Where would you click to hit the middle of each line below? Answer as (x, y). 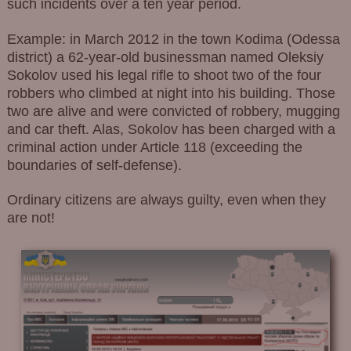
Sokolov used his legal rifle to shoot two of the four (164, 75)
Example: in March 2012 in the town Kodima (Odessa (173, 39)
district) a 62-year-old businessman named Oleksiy (165, 57)
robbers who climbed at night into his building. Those (171, 93)
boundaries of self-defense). (94, 165)
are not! (31, 218)
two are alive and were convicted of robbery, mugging (173, 111)
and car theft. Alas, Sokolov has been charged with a (171, 129)
